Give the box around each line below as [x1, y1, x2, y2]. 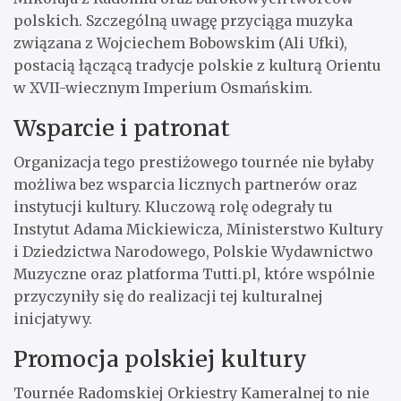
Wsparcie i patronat [13, 113, 230, 142]
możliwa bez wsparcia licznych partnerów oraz [13, 175, 357, 193]
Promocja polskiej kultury [13, 344, 307, 373]
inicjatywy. [13, 309, 92, 328]
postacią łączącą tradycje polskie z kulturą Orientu [13, 55, 381, 74]
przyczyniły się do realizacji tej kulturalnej [13, 286, 323, 305]
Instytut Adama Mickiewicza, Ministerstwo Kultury [13, 219, 383, 238]
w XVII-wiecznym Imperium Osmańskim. [13, 78, 312, 97]
